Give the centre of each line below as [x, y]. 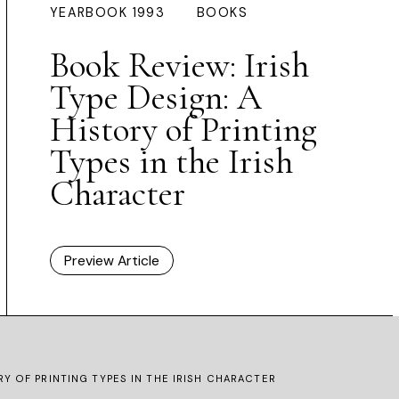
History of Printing [183, 130]
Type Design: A [155, 98]
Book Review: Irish [179, 65]
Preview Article [111, 261]
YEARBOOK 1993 [107, 13]
